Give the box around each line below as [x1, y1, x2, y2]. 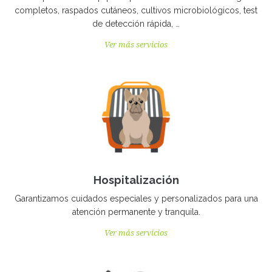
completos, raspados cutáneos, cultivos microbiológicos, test [15, 5, 257, 15]
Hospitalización [93, 174, 179, 186]
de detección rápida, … [92, 19, 180, 29]
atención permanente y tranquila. [72, 207, 200, 217]
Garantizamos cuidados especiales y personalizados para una [14, 194, 258, 203]
